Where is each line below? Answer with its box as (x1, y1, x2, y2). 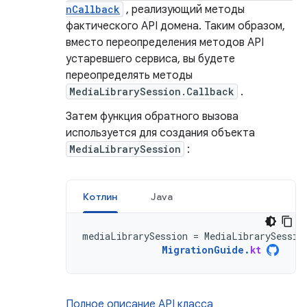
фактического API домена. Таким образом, (66, 19, 285, 34)
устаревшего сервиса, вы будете (66, 52, 235, 66)
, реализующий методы (123, 3, 245, 17)
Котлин (83, 191, 118, 204)
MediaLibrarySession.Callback (69, 85, 234, 99)
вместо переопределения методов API (66, 36, 264, 50)
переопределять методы (66, 69, 193, 83)
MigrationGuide (162, 243, 244, 257)
